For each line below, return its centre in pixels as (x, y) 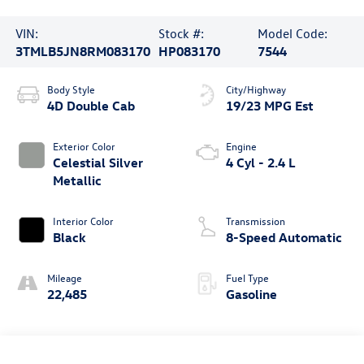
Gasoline (251, 295)
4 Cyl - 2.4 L (261, 163)
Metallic (77, 181)
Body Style (71, 89)
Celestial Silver (97, 163)
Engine (241, 146)
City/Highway (256, 89)
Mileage (64, 278)
